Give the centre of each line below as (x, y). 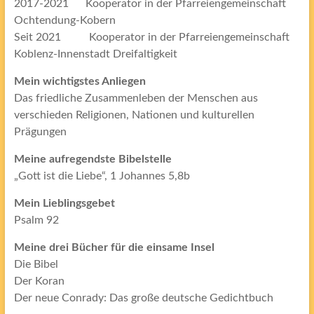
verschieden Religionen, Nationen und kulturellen (134, 115)
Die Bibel (36, 265)
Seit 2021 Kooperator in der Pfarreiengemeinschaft (151, 37)
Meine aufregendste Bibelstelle (93, 159)
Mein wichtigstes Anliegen (80, 82)
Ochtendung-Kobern (64, 21)
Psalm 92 (36, 220)
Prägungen (40, 132)
